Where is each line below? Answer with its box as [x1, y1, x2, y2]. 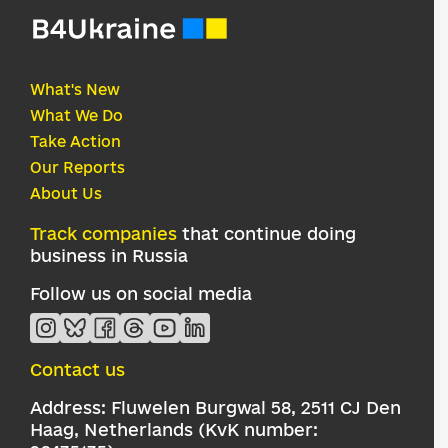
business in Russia [30, 245, 188, 265]
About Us [30, 184, 102, 202]
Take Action [30, 132, 121, 150]
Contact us [30, 359, 125, 379]
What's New [30, 80, 120, 98]
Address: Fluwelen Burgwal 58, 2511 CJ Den [30, 397, 401, 417]
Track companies [30, 223, 177, 243]
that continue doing [177, 223, 356, 243]
